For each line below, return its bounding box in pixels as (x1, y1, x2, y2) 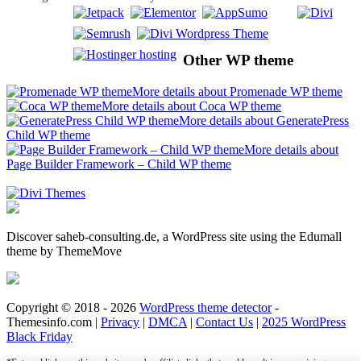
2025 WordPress (262, 314, 346, 329)
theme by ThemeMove (6, 243, 122, 258)
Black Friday (6, 329, 73, 343)
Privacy (101, 314, 139, 329)
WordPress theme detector (139, 300, 272, 314)
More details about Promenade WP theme (132, 84, 342, 98)
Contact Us (196, 314, 253, 329)
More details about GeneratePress (179, 113, 349, 127)
